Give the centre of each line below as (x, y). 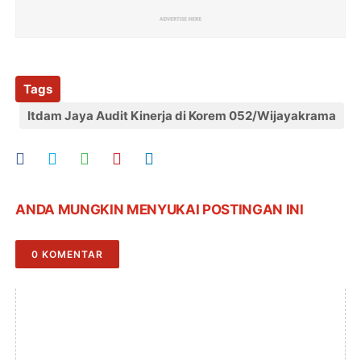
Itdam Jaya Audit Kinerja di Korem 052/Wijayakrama (182, 115)
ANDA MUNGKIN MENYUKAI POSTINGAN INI (160, 209)
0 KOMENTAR (68, 254)
